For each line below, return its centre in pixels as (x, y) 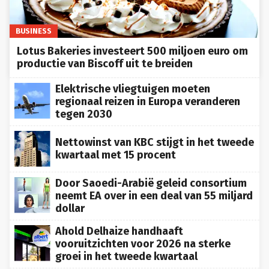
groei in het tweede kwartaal (126, 252)
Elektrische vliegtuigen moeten (133, 84)
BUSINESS (34, 26)
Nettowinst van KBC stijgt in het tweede (155, 138)
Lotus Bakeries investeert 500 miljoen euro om (132, 47)
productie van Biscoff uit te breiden (105, 59)
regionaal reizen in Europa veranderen (148, 97)
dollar (70, 204)
